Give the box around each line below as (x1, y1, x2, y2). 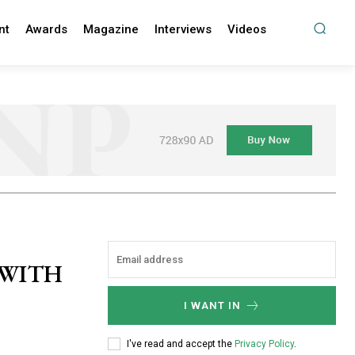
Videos (227, 22, 266, 36)
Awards (25, 22, 67, 36)
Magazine (82, 22, 139, 36)
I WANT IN (183, 300, 241, 312)
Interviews (154, 22, 212, 36)
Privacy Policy (235, 338, 294, 349)
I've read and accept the (127, 338, 235, 349)
